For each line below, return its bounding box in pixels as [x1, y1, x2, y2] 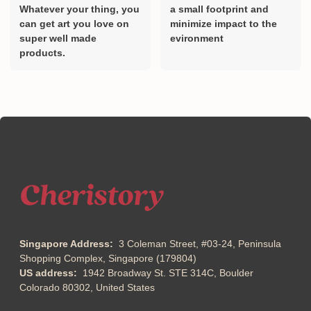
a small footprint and [170, 3, 269, 15]
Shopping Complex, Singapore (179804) [19, 253, 196, 264]
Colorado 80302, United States [19, 282, 155, 294]
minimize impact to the [170, 18, 277, 30]
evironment [170, 33, 224, 44]
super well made [19, 33, 96, 44]
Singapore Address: [19, 238, 119, 250]
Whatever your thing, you [19, 3, 140, 15]
